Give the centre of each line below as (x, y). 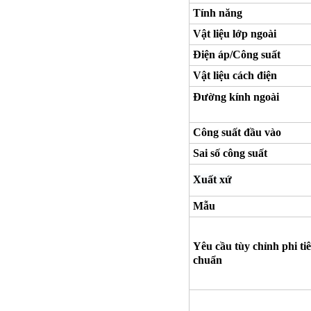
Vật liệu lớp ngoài (235, 34)
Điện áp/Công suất (237, 55)
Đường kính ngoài (236, 97)
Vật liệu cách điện (235, 76)
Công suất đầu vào (237, 133)
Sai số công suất (230, 153)
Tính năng (218, 13)
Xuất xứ (212, 180)
